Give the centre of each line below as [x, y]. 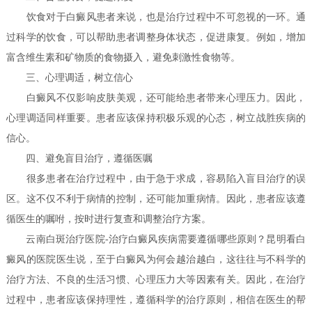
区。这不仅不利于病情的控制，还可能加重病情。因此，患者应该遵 [156, 199]
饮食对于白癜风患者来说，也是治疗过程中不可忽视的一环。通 [156, 17]
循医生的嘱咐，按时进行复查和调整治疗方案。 [109, 219]
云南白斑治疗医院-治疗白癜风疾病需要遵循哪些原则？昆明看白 [156, 240]
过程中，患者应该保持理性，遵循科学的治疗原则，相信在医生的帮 [156, 300]
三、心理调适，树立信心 [70, 78]
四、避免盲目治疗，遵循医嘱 [80, 159]
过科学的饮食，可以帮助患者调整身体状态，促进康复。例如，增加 [156, 38]
